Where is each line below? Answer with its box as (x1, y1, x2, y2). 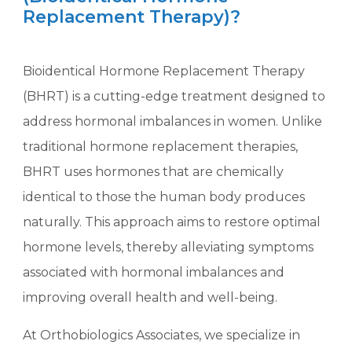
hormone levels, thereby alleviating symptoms (23, 240, 314, 255)
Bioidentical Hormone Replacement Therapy (23, 64, 306, 79)
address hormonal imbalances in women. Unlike (23, 114, 323, 130)
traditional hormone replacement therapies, (23, 139, 299, 155)
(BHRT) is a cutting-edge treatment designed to (23, 89, 326, 104)
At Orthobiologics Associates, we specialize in (23, 328, 301, 343)
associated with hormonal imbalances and (23, 265, 285, 280)
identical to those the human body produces (23, 189, 306, 205)
